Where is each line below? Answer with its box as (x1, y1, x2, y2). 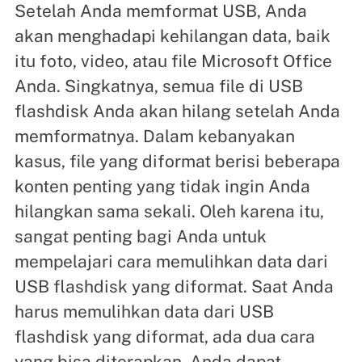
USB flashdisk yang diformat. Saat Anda (14, 276, 334, 297)
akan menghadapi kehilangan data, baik (14, 25, 330, 46)
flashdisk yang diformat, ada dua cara (14, 326, 315, 347)
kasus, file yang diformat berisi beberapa (14, 150, 340, 171)
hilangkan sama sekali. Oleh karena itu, (14, 200, 324, 221)
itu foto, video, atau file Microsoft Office (14, 50, 332, 71)
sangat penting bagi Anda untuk (14, 225, 267, 246)
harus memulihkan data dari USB (14, 301, 274, 322)
